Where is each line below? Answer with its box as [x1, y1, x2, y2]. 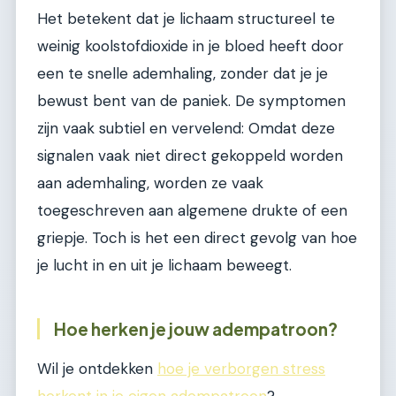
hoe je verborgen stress [157, 358, 325, 378]
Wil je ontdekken [37, 358, 157, 378]
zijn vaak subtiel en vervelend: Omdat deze [37, 118, 335, 139]
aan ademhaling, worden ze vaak [37, 173, 263, 194]
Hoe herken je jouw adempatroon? [54, 318, 338, 340]
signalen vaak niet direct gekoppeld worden [37, 146, 343, 166]
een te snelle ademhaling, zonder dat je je [37, 64, 328, 84]
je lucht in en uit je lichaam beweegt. [37, 255, 292, 276]
